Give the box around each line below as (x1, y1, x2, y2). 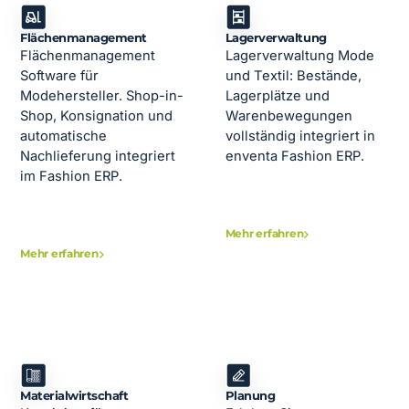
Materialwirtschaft (20, 389, 129, 404)
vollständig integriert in (225, 127, 375, 144)
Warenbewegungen (225, 107, 352, 124)
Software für (20, 67, 100, 84)
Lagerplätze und (225, 87, 330, 104)
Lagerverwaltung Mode (225, 47, 374, 64)
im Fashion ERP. (20, 167, 123, 184)
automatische (20, 127, 108, 144)
